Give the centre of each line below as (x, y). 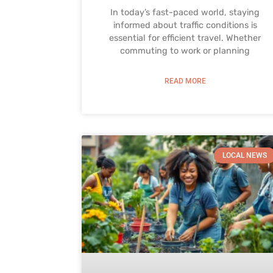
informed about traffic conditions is (185, 25)
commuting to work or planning (185, 51)
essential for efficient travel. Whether (185, 38)
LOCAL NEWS (245, 155)
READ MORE (185, 81)
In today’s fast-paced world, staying (185, 12)
